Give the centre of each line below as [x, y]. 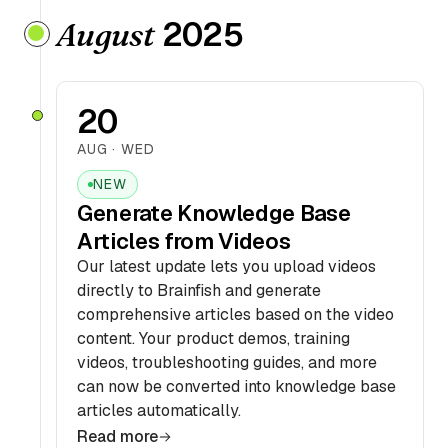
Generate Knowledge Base [214, 213]
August [105, 34]
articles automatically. [159, 410]
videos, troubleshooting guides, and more [227, 362]
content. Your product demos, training [213, 338]
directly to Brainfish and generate [199, 290]
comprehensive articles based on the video [235, 314]
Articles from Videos [184, 241]
